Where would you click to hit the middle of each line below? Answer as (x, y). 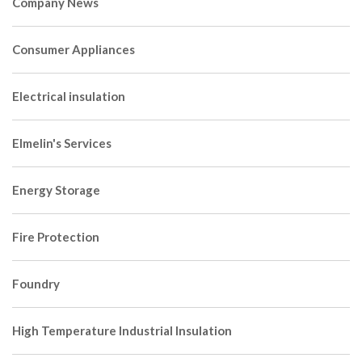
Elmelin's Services (62, 143)
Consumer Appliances (74, 49)
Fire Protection (56, 236)
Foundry (36, 283)
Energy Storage (56, 189)
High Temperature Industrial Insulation (122, 330)
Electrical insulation (69, 96)
